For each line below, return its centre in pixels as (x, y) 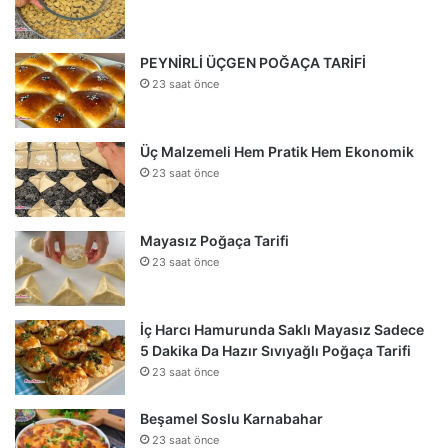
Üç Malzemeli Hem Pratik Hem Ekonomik (277, 152)
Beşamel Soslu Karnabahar (231, 419)
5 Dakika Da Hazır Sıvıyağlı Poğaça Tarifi (275, 351)
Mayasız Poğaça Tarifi (214, 241)
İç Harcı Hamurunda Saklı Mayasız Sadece (282, 330)
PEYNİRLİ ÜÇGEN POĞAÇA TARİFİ (253, 63)
